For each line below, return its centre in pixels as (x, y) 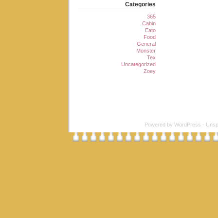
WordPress (188, 124)
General (146, 44)
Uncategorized (138, 64)
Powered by (159, 124)
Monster (146, 50)
